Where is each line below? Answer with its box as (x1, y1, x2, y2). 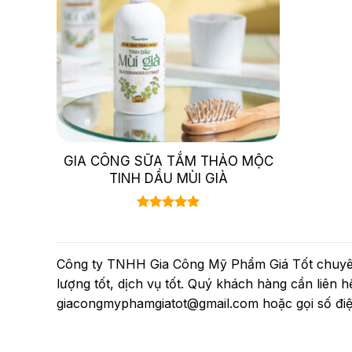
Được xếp (136, 213, 189, 226)
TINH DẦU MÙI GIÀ (108, 170, 228, 186)
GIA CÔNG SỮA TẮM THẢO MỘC (63, 152, 273, 169)
